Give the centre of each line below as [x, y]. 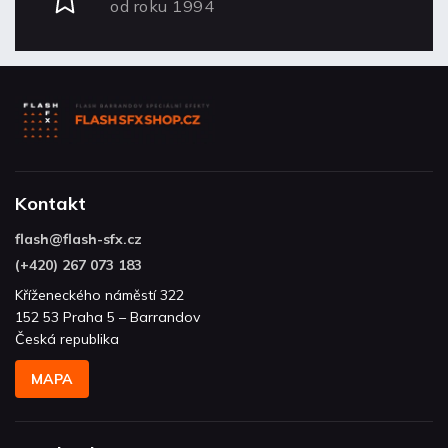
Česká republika [67, 339]
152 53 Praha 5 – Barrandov [107, 317]
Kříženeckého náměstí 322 [99, 295]
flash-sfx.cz [102, 239]
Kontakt [50, 204]
